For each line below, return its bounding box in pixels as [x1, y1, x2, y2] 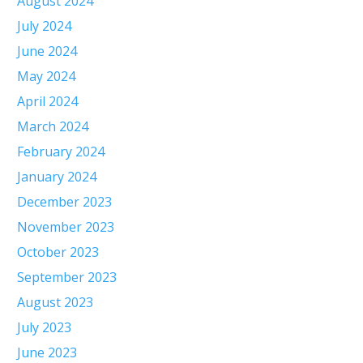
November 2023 [17, 218, 114, 236]
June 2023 [17, 344, 77, 361]
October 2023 [17, 243, 99, 261]
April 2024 [17, 92, 78, 110]
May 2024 [17, 67, 75, 85]
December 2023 [17, 193, 112, 211]
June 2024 [17, 42, 77, 60]
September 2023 [17, 268, 117, 286]
